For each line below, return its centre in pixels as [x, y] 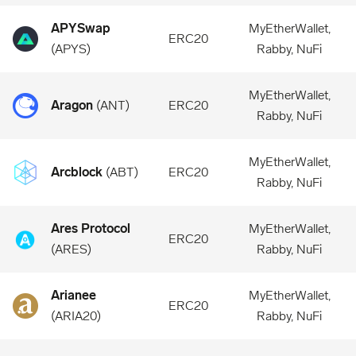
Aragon [72, 105]
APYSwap [81, 28]
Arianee [74, 295]
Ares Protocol [91, 228]
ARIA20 [76, 316]
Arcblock [77, 172]
